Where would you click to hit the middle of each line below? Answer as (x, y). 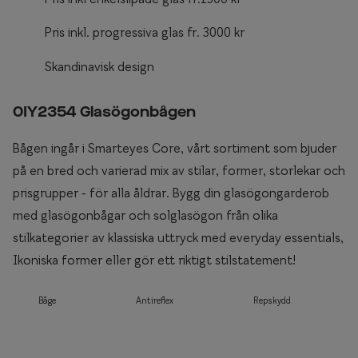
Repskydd (272, 300)
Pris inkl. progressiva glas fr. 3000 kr (145, 33)
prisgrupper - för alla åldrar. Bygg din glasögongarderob (171, 193)
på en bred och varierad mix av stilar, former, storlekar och (179, 170)
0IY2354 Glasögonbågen (104, 113)
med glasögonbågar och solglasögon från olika (145, 215)
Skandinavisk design (99, 66)
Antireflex (155, 300)
